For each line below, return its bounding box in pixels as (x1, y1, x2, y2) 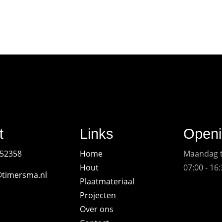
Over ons (80, 203, 114, 215)
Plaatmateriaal (80, 175, 135, 187)
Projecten (80, 189, 116, 201)
